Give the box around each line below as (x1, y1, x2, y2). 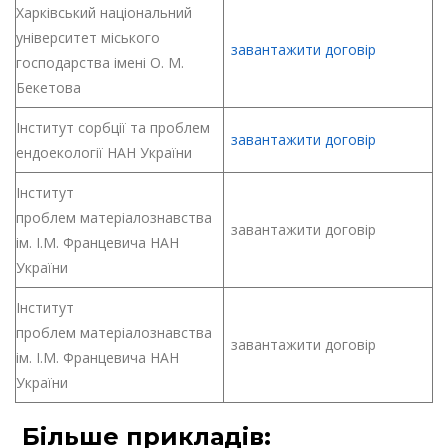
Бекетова (16, 78, 81, 97)
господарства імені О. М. (16, 53, 184, 72)
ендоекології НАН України (16, 143, 192, 162)
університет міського (16, 28, 160, 47)
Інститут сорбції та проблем (16, 118, 210, 137)
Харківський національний (16, 3, 192, 22)
